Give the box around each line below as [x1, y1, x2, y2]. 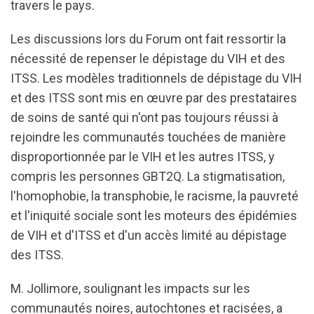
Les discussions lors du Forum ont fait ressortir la [11, 32, 286, 46]
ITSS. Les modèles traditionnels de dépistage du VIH [11, 71, 302, 86]
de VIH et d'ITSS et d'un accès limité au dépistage [11, 228, 287, 243]
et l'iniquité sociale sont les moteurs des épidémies [11, 208, 297, 223]
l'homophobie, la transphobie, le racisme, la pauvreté [11, 189, 299, 203]
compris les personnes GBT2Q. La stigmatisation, [11, 169, 285, 184]
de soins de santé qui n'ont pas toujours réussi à [11, 110, 278, 125]
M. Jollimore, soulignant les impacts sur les [11, 281, 250, 296]
